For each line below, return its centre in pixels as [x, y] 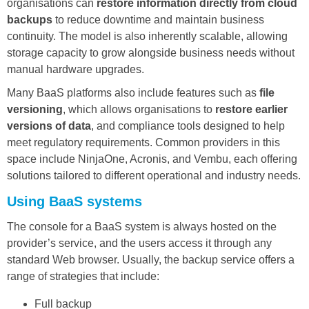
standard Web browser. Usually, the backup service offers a [151, 259]
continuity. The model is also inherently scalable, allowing [147, 36]
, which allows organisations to [139, 109]
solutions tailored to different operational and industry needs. [154, 175]
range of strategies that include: [83, 276]
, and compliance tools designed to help [188, 126]
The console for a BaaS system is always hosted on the [142, 226]
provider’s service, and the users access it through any [139, 243]
